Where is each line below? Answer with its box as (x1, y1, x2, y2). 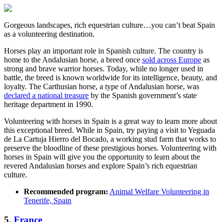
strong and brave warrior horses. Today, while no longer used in (4, 64, 203, 73)
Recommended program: (24, 187, 108, 196)
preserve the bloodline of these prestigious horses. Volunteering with (4, 144, 217, 153)
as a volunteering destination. (4, 30, 95, 39)
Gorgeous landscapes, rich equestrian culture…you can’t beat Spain (4, 21, 215, 30)
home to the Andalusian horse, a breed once (4, 55, 142, 64)
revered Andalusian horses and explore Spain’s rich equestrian (4, 162, 197, 170)
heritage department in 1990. (4, 100, 93, 109)
